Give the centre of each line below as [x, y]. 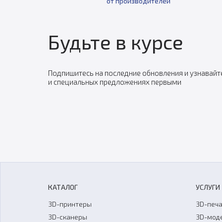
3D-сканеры [67, 217]
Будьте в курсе [115, 42]
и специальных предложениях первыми [114, 82]
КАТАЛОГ [63, 187]
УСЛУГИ [208, 187]
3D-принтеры [70, 204]
